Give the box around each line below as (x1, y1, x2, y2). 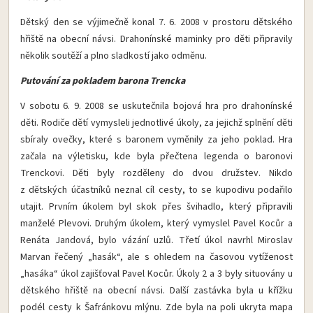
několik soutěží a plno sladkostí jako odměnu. (20, 49, 207, 64)
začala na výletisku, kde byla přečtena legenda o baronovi (20, 150, 293, 164)
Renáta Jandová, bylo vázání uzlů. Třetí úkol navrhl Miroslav (20, 233, 293, 248)
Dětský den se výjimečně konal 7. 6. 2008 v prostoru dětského (20, 15, 293, 30)
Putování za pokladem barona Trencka (20, 74, 185, 89)
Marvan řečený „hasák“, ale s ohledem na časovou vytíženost (20, 250, 293, 265)
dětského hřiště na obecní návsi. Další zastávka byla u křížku (20, 284, 293, 298)
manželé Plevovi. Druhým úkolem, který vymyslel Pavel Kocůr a (20, 217, 293, 231)
